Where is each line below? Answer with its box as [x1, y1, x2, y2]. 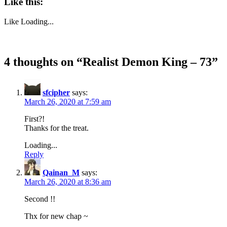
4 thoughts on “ [4, 55, 83, 68]
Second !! [24, 194, 55, 203]
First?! [24, 114, 45, 123]
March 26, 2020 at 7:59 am [24, 97, 111, 106]
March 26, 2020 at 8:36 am [24, 177, 111, 186]
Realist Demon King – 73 [83, 55, 212, 68]
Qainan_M [43, 168, 80, 177]
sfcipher [43, 88, 70, 97]
